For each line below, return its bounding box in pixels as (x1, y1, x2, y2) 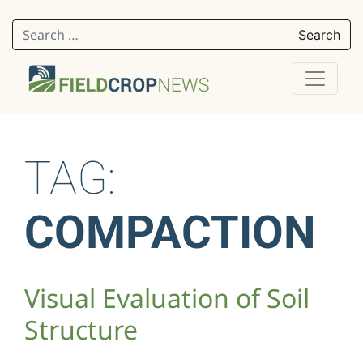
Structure (24, 311, 138, 347)
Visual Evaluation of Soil (24, 280, 310, 315)
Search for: (11, 20, 79, 36)
